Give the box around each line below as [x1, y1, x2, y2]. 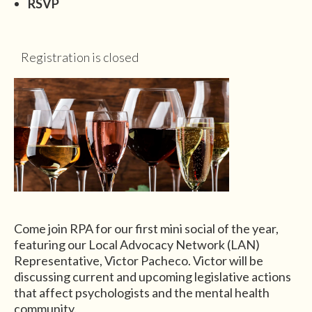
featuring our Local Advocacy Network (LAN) [14, 236, 260, 252]
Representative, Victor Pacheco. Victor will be [14, 252, 263, 268]
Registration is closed [21, 49, 139, 65]
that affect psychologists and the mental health [14, 284, 270, 300]
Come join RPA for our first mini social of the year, [14, 220, 279, 236]
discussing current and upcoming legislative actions [14, 268, 291, 284]
